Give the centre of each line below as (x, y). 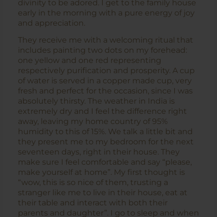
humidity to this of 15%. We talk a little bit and (105, 132)
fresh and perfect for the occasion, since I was (105, 91)
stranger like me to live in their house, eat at (103, 193)
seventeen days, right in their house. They (99, 152)
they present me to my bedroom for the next (106, 142)
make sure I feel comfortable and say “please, (105, 162)
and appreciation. (53, 23)
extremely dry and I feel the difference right (102, 111)
